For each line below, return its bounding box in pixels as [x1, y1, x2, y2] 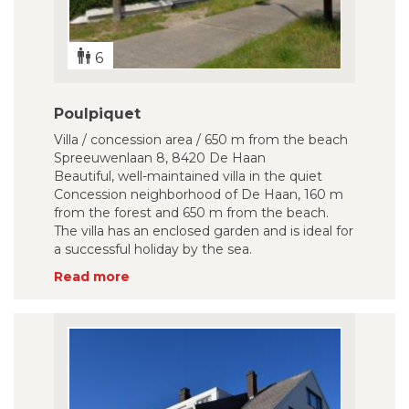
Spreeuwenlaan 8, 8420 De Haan [54, 150, 266, 166]
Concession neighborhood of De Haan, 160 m [54, 186, 343, 203]
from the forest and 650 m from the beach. [54, 204, 329, 221]
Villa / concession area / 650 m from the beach [54, 131, 348, 148]
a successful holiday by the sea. [54, 241, 252, 257]
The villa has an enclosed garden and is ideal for [54, 223, 353, 239]
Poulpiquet [54, 105, 141, 122]
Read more [54, 268, 130, 285]
